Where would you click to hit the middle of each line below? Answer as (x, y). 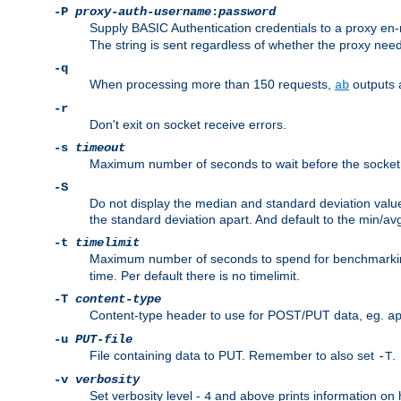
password (247, 12)
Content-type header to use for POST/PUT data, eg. (239, 316)
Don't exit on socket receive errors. (188, 125)
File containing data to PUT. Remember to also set (234, 356)
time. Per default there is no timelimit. (195, 276)
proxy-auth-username (143, 12)
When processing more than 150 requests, (212, 85)
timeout (100, 148)
